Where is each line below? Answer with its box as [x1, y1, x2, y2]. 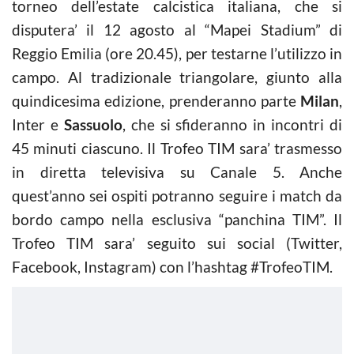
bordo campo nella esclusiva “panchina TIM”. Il [12, 209, 342, 228]
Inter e [12, 115, 64, 134]
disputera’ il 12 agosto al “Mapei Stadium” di [12, 20, 342, 39]
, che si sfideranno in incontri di [122, 115, 342, 134]
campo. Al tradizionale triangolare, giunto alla [12, 67, 342, 86]
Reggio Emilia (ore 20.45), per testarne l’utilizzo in [12, 43, 342, 62]
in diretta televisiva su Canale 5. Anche [12, 162, 342, 181]
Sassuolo [63, 115, 122, 134]
